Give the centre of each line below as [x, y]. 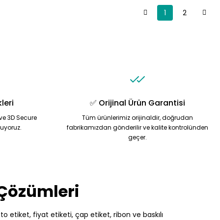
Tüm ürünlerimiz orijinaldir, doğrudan [137, 118]
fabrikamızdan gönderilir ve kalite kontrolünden [137, 127]
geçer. [137, 137]
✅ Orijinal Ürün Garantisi [137, 103]
